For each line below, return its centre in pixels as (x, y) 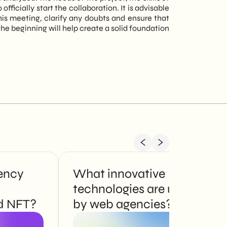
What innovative (119, 174)
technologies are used (134, 189)
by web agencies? (123, 204)
